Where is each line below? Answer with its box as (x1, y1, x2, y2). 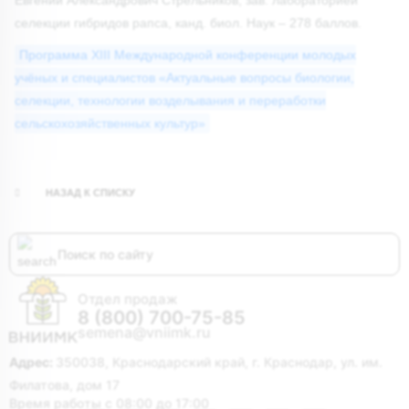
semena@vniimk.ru (78, 322, 211, 341)
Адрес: (9, 353, 56, 370)
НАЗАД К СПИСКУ (46, 186, 135, 198)
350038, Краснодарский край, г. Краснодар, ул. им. (56, 353, 383, 370)
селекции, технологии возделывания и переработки (15, 92, 326, 108)
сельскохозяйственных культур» (15, 115, 205, 131)
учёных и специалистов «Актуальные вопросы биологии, (15, 69, 354, 85)
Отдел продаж (78, 289, 178, 308)
